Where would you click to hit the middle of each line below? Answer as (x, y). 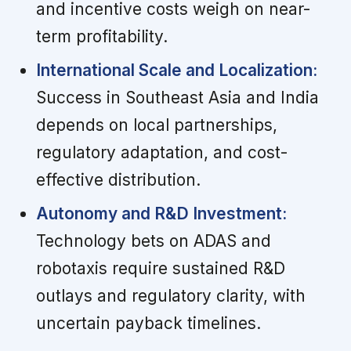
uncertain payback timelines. (148, 324)
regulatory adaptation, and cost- (161, 153)
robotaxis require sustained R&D (160, 269)
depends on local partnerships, (156, 125)
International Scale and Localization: (176, 71)
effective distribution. (118, 180)
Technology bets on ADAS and (153, 241)
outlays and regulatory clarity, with (170, 296)
